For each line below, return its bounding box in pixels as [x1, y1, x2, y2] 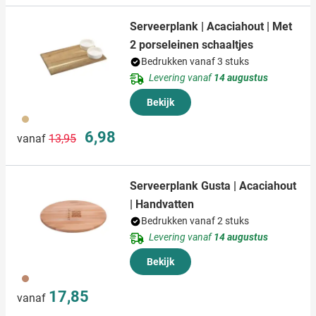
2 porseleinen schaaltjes [130, 38, 253, 52]
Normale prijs [48, 127, 106, 139]
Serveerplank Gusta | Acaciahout [130, 179, 296, 193]
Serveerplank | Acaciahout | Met [130, 20, 292, 34]
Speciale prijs [84, 127, 140, 139]
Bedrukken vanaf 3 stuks [141, 56, 249, 68]
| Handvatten [130, 197, 194, 212]
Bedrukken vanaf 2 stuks [141, 215, 249, 227]
